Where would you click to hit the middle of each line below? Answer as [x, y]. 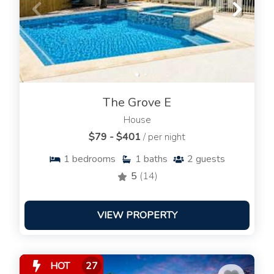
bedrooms [94, 159]
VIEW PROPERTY [137, 216]
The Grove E [137, 103]
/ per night [164, 137]
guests [210, 159]
